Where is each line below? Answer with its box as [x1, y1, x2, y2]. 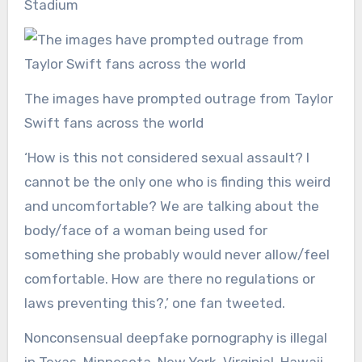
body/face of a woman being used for [23, 222, 267, 239]
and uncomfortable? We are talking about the [23, 198, 319, 215]
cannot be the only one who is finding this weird [23, 174, 330, 191]
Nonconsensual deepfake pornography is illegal [23, 330, 327, 347]
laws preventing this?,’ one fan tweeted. [23, 295, 288, 312]
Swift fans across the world [23, 115, 207, 132]
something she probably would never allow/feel [23, 246, 330, 263]
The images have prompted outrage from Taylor [23, 90, 33, 107]
